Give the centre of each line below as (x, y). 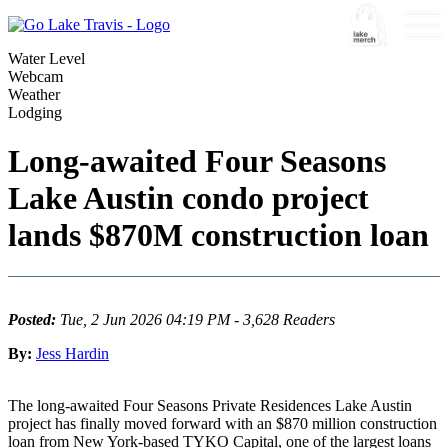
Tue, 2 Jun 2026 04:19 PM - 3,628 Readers (197, 319)
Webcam (35, 76)
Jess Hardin (72, 353)
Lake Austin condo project (188, 198)
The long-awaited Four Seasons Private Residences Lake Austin (210, 405)
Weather (34, 94)
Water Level (46, 58)
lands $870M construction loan (218, 235)
